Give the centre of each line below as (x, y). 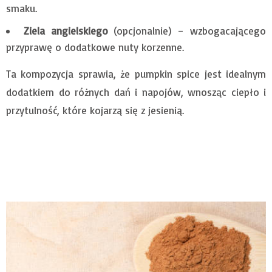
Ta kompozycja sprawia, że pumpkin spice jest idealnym (136, 73)
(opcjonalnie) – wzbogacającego (187, 30)
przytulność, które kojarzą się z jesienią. (95, 110)
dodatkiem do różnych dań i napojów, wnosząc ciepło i (136, 92)
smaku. (22, 8)
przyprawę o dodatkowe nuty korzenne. (95, 47)
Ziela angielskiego (66, 30)
